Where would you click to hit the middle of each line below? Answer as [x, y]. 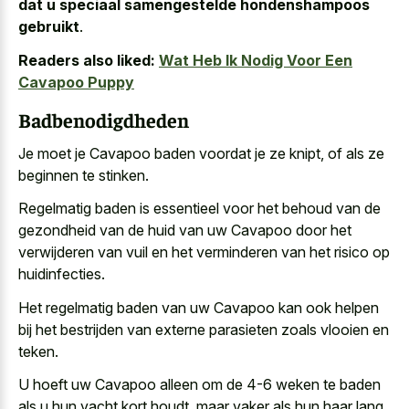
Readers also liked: [87, 60]
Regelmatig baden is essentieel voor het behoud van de [199, 209]
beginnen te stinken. [84, 175]
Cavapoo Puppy [76, 82]
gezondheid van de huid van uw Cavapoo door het [185, 231]
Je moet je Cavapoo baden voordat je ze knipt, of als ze [201, 153]
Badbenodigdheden [104, 120]
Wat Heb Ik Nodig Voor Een [256, 60]
